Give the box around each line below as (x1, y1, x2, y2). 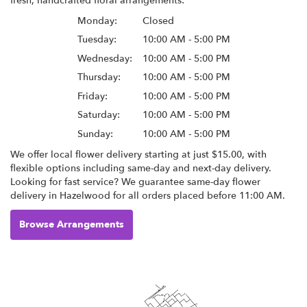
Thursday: (77, 71, 121, 84)
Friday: (77, 89, 108, 103)
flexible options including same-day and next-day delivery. (10, 161, 271, 175)
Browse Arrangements (19, 217, 124, 231)
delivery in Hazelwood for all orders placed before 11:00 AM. (10, 188, 285, 202)
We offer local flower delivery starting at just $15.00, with (10, 147, 267, 161)
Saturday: (77, 108, 120, 122)
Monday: (77, 14, 117, 27)
